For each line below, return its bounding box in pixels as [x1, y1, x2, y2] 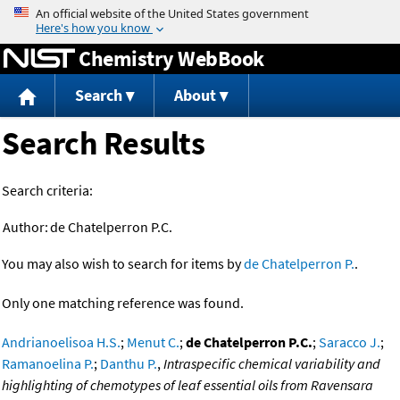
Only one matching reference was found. [2, 294, 244, 312]
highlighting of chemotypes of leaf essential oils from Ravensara [2, 376, 373, 395]
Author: [3, 218, 48, 237]
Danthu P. [100, 354, 157, 373]
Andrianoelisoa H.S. [2, 333, 121, 352]
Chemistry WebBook [79, 44, 264, 72]
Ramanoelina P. [2, 354, 94, 373]
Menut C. [127, 333, 179, 352]
